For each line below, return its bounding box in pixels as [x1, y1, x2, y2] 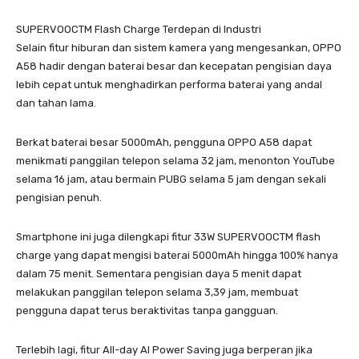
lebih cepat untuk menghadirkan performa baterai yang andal [16, 78, 322, 91]
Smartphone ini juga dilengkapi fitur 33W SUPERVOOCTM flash [16, 230, 321, 243]
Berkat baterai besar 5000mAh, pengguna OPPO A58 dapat [16, 135, 312, 148]
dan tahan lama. [16, 96, 96, 109]
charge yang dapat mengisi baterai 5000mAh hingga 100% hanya [16, 248, 338, 261]
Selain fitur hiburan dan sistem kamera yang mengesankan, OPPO [16, 41, 341, 54]
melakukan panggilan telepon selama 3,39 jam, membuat [16, 285, 298, 298]
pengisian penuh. [16, 191, 102, 204]
